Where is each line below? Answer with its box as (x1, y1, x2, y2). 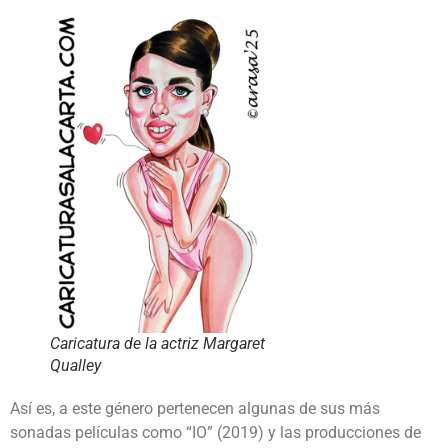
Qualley (50, 356, 101, 376)
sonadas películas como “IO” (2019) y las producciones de (10, 423, 421, 443)
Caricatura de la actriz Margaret (50, 334, 265, 354)
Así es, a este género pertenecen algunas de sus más (10, 399, 380, 419)
